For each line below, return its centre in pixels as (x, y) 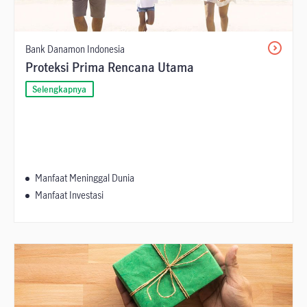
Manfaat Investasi (69, 195)
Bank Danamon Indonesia (75, 49)
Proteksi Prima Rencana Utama (110, 67)
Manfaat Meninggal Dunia (85, 178)
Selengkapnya (60, 89)
